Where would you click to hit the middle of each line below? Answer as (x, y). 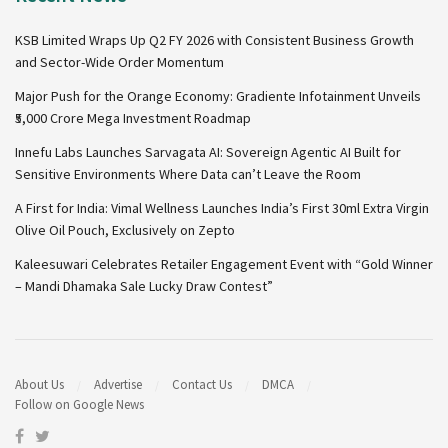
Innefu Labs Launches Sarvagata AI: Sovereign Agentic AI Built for (208, 151)
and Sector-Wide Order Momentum (119, 61)
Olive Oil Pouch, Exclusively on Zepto (125, 229)
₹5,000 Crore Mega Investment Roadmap (133, 117)
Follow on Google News (79, 405)
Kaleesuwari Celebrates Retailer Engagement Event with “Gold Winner (224, 263)
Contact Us (202, 385)
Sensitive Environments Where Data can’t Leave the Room (188, 173)
